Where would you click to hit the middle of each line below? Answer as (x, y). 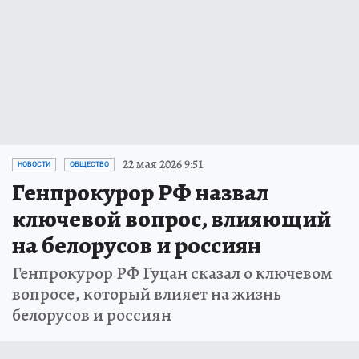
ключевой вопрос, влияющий (171, 219)
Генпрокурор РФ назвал (140, 193)
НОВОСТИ (34, 165)
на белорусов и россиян (137, 246)
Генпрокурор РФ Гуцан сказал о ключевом (172, 274)
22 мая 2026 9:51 (163, 165)
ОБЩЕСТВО (89, 165)
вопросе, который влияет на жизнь (147, 294)
